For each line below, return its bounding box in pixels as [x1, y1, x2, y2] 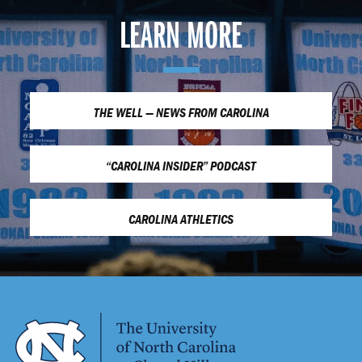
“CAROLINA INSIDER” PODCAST [106, 158, 256, 174]
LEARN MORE [120, 19, 242, 57]
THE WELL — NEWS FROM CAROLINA [93, 104, 269, 120]
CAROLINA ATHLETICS [128, 211, 234, 227]
